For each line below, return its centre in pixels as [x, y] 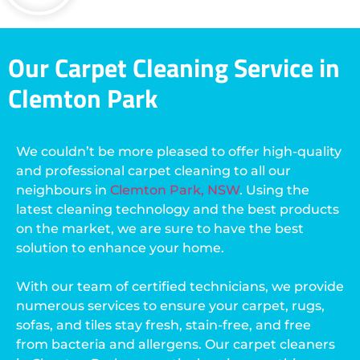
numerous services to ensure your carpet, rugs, [170, 305]
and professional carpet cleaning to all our [153, 170]
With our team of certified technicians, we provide [180, 286]
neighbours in [63, 190]
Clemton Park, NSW [175, 190]
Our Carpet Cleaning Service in [174, 67]
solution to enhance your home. [120, 247]
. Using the [274, 190]
